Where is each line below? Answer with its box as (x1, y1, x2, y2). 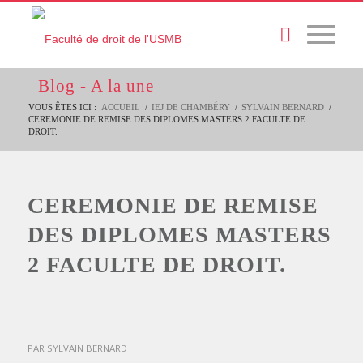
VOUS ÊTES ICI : (28, 102, 96, 112)
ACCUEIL (100, 102, 140, 112)
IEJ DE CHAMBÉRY (151, 102, 230, 112)
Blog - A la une (37, 76, 154, 96)
